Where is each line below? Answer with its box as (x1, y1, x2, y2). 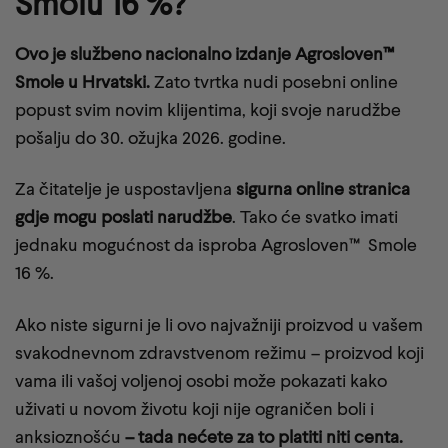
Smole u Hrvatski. (15, 70, 150, 92)
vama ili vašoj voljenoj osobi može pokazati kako (15, 369, 387, 391)
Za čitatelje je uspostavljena (15, 178, 236, 200)
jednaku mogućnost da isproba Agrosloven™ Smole (15, 234, 417, 256)
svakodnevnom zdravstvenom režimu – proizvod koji (15, 341, 424, 363)
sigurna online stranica (236, 178, 410, 200)
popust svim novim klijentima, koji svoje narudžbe (15, 98, 401, 120)
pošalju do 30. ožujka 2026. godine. (15, 126, 286, 148)
